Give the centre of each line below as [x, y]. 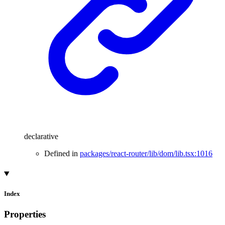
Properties [25, 214]
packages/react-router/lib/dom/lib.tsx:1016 [146, 154]
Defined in [62, 154]
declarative [41, 137]
